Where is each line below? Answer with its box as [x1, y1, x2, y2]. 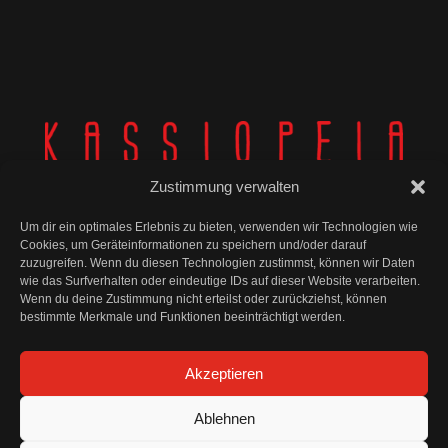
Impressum [303, 325, 404, 348]
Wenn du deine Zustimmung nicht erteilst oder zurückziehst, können [20, 292, 387, 306]
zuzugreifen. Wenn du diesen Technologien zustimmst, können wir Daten [20, 256, 415, 270]
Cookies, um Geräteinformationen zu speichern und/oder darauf [20, 238, 366, 252]
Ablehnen [193, 409, 255, 427]
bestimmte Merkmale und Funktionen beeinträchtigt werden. [20, 310, 345, 324]
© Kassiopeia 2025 [164, 275, 284, 292]
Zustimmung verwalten [149, 178, 299, 195]
